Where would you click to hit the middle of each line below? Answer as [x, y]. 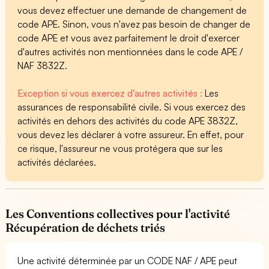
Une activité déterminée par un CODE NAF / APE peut [128, 260]
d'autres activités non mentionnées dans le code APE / [130, 51]
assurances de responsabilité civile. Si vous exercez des [132, 107]
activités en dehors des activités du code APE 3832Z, [128, 120]
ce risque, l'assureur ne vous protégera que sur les [120, 148]
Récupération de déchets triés [86, 227]
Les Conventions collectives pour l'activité [118, 213]
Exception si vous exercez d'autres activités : [111, 93]
